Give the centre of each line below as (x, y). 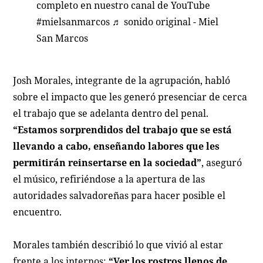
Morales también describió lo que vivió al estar (118, 245)
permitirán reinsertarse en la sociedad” (107, 162)
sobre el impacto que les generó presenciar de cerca (130, 97)
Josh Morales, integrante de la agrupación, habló (122, 80)
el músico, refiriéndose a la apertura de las (109, 179)
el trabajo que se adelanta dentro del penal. (111, 113)
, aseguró (222, 162)
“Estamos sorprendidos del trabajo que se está (123, 129)
